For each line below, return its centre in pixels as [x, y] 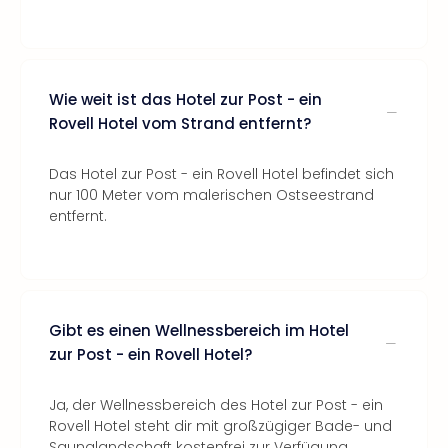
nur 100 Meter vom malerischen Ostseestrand [211, 195]
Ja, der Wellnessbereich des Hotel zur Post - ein [216, 405]
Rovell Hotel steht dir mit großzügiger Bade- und [220, 426]
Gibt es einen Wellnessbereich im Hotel [199, 330]
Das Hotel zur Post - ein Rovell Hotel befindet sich [221, 174]
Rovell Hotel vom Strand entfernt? [180, 123]
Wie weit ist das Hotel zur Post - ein [185, 99]
